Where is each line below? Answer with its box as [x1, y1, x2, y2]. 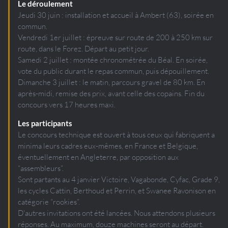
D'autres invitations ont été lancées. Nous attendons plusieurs [18, 208, 215, 218]
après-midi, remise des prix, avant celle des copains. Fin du [18, 88, 205, 98]
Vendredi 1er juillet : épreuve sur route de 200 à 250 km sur [18, 32, 213, 42]
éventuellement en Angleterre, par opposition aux [18, 152, 179, 162]
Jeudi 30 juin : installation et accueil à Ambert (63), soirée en [18, 10, 214, 20]
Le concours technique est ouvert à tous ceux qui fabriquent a [18, 129, 215, 139]
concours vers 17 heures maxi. [18, 99, 116, 109]
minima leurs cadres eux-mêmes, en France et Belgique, [18, 140, 198, 151]
